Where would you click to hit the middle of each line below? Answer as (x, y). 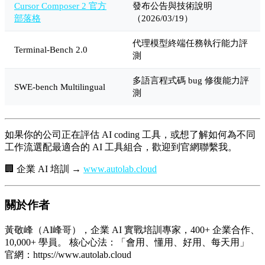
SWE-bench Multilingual (60, 86)
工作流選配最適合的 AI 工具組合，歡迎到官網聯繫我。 (121, 147)
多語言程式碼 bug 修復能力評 (191, 80)
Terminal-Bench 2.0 (51, 49)
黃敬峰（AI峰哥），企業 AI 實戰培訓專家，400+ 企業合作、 (132, 230)
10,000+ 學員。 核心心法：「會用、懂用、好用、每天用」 (127, 242)
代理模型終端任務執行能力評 (190, 43)
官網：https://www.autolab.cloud (68, 254)
